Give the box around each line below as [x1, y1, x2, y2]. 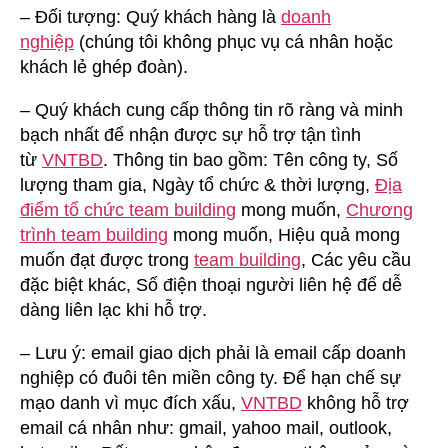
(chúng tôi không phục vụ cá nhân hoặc [74, 31, 393, 52]
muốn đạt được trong [20, 249, 194, 270]
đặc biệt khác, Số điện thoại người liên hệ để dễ [20, 274, 402, 295]
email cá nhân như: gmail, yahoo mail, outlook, [20, 417, 392, 438]
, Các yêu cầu [301, 249, 411, 270]
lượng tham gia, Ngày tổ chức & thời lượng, [20, 174, 375, 195]
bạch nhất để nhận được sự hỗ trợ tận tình [20, 124, 361, 145]
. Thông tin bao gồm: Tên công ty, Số [103, 149, 398, 170]
